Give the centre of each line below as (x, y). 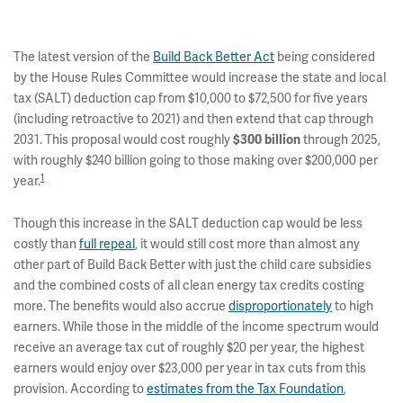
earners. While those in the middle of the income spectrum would (196, 327)
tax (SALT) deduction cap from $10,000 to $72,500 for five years (191, 98)
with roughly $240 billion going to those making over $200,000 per (196, 160)
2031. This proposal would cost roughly (123, 139)
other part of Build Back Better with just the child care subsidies (193, 264)
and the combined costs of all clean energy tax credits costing (189, 285)
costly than (46, 244)
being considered (325, 57)
